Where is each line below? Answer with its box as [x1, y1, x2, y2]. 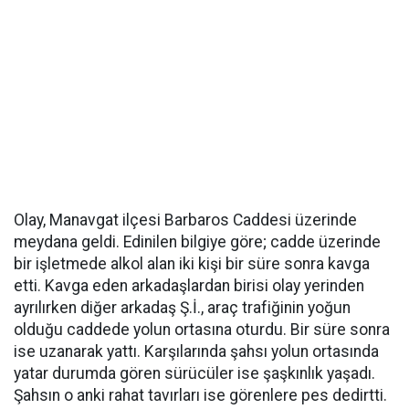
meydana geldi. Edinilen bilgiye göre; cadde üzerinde [14, 233, 381, 251]
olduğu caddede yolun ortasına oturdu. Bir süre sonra [14, 320, 390, 339]
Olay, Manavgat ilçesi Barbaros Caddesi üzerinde [14, 211, 357, 229]
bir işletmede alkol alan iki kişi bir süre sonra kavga [14, 255, 370, 273]
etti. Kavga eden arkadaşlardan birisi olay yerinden [14, 277, 364, 295]
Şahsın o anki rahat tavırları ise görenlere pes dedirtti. [14, 386, 387, 404]
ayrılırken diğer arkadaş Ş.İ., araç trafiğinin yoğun [14, 299, 351, 317]
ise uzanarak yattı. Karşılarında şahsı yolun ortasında [14, 342, 379, 361]
